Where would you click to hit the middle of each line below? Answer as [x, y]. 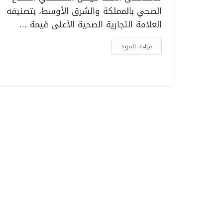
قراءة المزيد [137, 47]
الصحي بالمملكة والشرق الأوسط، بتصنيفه [84, 11]
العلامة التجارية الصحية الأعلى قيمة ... [91, 24]
